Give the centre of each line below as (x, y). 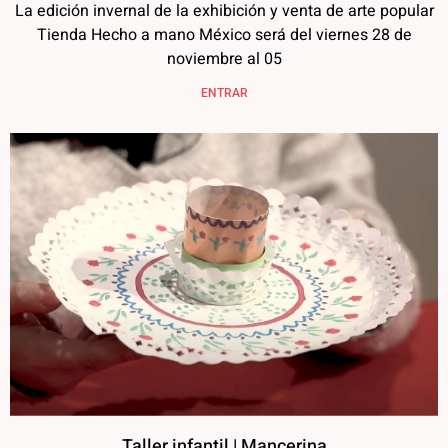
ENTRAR (224, 93)
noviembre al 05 (224, 59)
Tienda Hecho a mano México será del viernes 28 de (224, 35)
